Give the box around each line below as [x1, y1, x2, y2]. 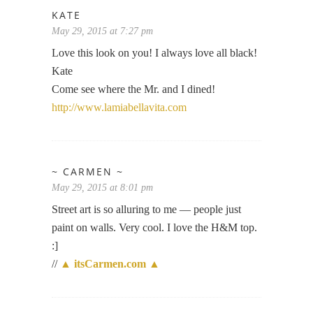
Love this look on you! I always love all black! [52, 46, 257, 59]
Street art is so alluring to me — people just [52, 203, 241, 215]
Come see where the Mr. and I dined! [52, 82, 215, 95]
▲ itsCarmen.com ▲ [60, 257, 160, 270]
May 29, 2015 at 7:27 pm [52, 25, 153, 36]
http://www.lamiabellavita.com [52, 101, 187, 113]
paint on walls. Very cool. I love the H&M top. [52, 221, 257, 233]
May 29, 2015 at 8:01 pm [52, 182, 153, 193]
